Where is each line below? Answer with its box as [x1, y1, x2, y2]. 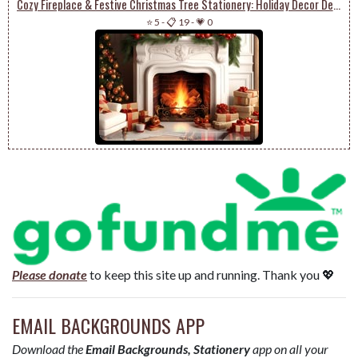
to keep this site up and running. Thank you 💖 [87, 266, 335, 282]
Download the [12, 340, 86, 356]
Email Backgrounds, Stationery [86, 340, 250, 356]
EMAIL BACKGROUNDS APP [12, 310, 205, 340]
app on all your [250, 340, 328, 356]
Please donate [12, 266, 87, 282]
